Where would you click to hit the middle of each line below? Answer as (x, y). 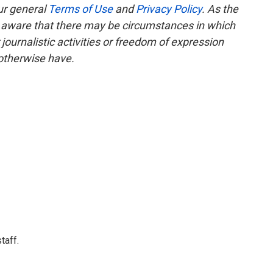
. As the (220, 9)
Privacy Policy (169, 9)
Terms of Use (82, 9)
